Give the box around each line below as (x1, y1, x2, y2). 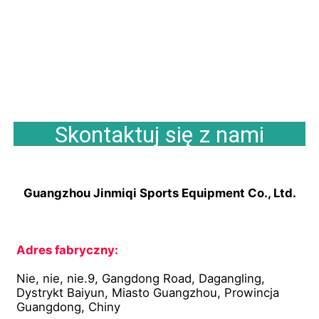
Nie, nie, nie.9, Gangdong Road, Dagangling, (16, 271, 266, 286)
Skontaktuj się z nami (55, 120, 264, 148)
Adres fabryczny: (16, 242, 119, 257)
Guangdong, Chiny (16, 299, 121, 314)
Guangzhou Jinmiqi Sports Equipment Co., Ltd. (23, 185, 296, 200)
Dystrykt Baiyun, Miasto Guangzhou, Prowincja (16, 285, 280, 300)
